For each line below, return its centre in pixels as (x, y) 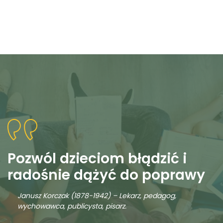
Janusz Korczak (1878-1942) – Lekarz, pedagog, (97, 195)
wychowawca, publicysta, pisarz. (72, 206)
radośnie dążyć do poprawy (106, 175)
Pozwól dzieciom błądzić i (97, 158)
